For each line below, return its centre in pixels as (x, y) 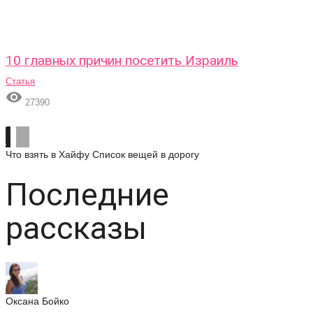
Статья (20, 81)
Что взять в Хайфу (48, 154)
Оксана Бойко (37, 301)
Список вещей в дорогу (146, 154)
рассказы (76, 228)
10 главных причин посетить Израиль (122, 60)
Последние (87, 195)
